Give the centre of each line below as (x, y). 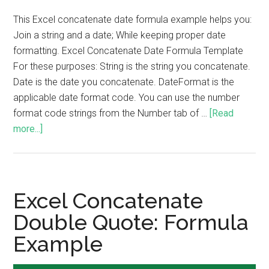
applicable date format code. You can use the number (127, 97)
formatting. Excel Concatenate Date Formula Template (128, 50)
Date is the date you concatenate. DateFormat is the (124, 82)
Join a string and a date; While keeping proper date (120, 35)
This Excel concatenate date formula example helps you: (133, 19)
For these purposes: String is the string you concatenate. (132, 66)
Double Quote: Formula (131, 222)
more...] (28, 128)
